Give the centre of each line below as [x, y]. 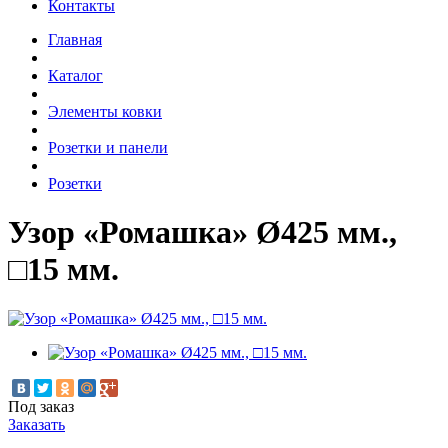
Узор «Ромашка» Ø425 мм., [202, 232]
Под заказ [41, 406]
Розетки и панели [108, 147]
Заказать [36, 424]
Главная [75, 39]
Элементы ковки [105, 111]
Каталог [75, 75]
